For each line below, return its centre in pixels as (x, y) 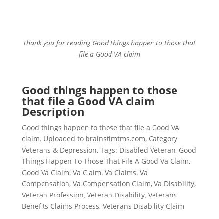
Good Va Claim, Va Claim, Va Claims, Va (85, 172)
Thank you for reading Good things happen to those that (109, 43)
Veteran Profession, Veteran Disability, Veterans (99, 195)
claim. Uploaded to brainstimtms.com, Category (99, 139)
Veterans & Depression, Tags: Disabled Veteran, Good (109, 150)
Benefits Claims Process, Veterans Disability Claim (103, 206)
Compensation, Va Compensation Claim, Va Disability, (109, 184)
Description (53, 111)
